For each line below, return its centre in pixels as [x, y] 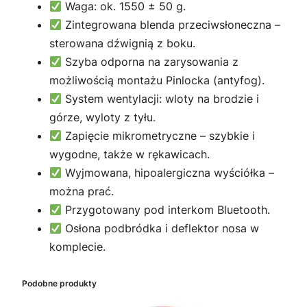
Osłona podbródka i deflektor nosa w [161, 229]
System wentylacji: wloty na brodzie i [161, 99]
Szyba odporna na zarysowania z [150, 62]
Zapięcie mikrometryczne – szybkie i [159, 136]
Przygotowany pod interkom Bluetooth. [166, 210]
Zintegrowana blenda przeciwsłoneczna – [171, 25]
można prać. [82, 192]
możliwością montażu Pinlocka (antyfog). [157, 81]
